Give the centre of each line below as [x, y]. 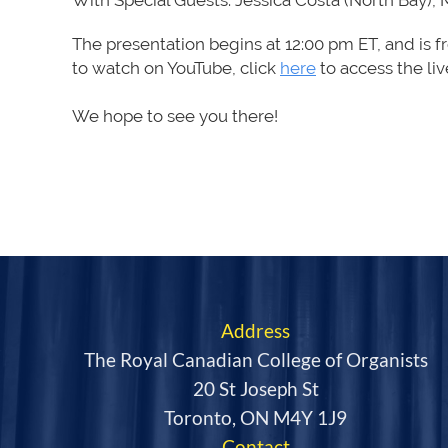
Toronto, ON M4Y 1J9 [255, 418]
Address [255, 331]
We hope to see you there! [175, 115]
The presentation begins [169, 43]
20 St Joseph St [255, 389]
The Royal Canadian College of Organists [255, 360]
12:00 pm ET [331, 43]
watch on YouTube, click [186, 67]
